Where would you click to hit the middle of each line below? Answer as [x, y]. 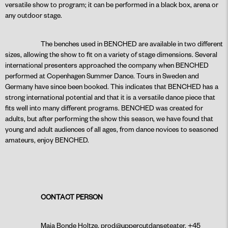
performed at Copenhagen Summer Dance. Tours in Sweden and [102, 75]
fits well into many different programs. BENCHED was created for [104, 107]
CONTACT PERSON [72, 196]
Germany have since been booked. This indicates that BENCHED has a [112, 86]
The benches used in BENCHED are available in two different [132, 43]
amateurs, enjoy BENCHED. [47, 139]
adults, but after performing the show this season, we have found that [109, 118]
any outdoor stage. [34, 15]
